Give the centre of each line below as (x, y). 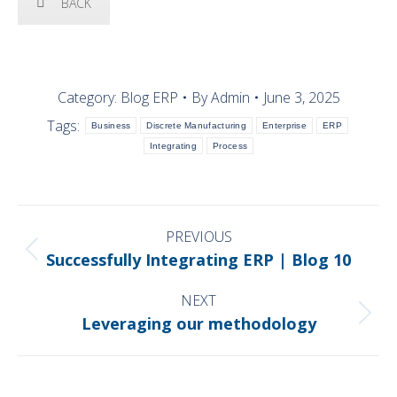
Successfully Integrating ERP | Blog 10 (198, 260)
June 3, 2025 (301, 98)
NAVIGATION (88, 246)
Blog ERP (149, 98)
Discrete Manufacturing (197, 126)
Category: (89, 98)
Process (230, 146)
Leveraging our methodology (198, 324)
